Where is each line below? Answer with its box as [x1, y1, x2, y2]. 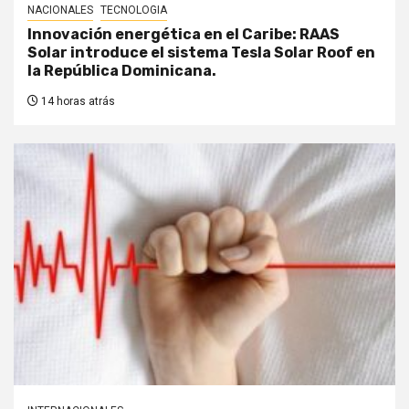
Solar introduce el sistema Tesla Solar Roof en [27, 44, 375, 62]
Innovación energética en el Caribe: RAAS [27, 26, 340, 44]
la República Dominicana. [27, 62, 216, 80]
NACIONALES [27, 4, 93, 17]
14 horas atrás [38, 95, 115, 109]
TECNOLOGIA [100, 4, 167, 17]
